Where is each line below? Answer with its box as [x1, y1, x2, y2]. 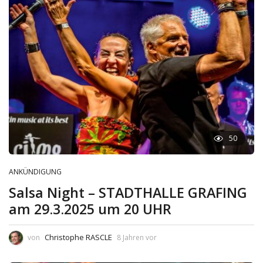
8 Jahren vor [117, 232, 157, 243]
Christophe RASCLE [45, 232, 112, 243]
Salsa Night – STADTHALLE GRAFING [9, 183, 247, 203]
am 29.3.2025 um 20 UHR [9, 200, 171, 219]
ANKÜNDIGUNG [9, 167, 62, 177]
